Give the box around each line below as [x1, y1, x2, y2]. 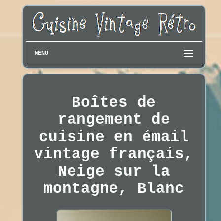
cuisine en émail [38, 128, 189, 146]
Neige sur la [57, 163, 170, 181]
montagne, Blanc [43, 180, 184, 198]
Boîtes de [72, 94, 156, 111]
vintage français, [34, 146, 194, 163]
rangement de [57, 111, 170, 129]
